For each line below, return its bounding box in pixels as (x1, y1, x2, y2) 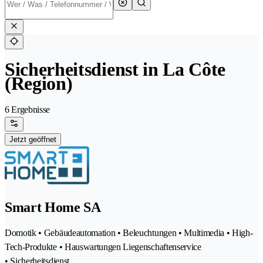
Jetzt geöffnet (9, 135, 56, 144)
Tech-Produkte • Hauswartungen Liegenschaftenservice (5, 242, 201, 252)
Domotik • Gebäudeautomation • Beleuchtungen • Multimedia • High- (5, 228, 253, 238)
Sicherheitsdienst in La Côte (5, 59, 226, 80)
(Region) (5, 73, 73, 95)
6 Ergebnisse (5, 104, 50, 115)
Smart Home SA (5, 200, 101, 215)
